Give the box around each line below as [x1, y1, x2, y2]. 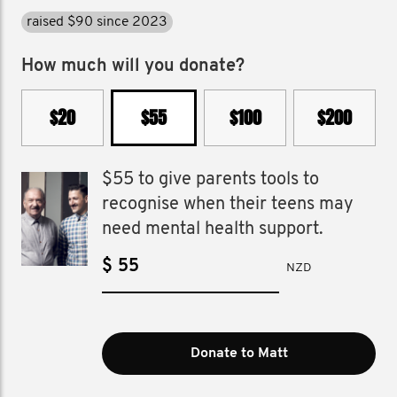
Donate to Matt [190, 346, 288, 361]
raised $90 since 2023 [27, 15, 167, 29]
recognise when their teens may [102, 196, 354, 214]
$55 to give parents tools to [102, 171, 320, 189]
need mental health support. [102, 221, 324, 238]
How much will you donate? [21, 58, 245, 75]
